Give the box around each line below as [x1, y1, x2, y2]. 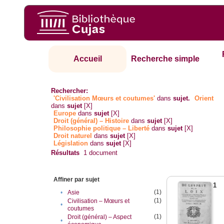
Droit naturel [53, 132, 92, 140]
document [87, 149, 118, 157]
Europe [53, 109, 76, 117]
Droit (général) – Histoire [53, 117, 129, 125]
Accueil [73, 54, 102, 63]
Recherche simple [131, 54, 200, 63]
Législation [53, 139, 88, 147]
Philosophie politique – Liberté [53, 124, 150, 132]
